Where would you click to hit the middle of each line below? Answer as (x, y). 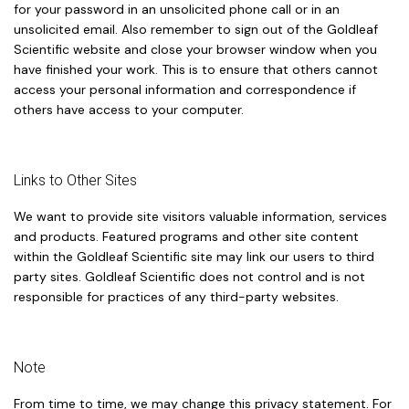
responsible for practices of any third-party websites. (176, 296)
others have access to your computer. (129, 109)
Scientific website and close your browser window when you (195, 49)
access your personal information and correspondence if (185, 89)
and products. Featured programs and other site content (186, 236)
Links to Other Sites (75, 180)
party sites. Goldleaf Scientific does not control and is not (189, 276)
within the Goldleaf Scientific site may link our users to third (194, 256)
